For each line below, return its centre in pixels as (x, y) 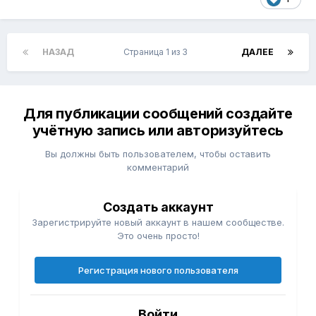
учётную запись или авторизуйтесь (158, 131)
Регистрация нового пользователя (158, 271)
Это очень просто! (158, 236)
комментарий (158, 168)
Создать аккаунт (158, 207)
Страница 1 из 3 (158, 52)
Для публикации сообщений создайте (158, 114)
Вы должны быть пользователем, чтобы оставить (158, 154)
